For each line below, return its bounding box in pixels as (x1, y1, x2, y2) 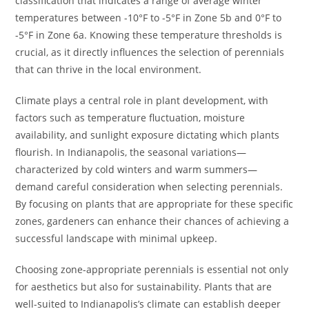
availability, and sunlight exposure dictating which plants (15, 128, 280, 142)
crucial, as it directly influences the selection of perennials (15, 46, 285, 59)
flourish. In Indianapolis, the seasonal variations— (15, 146, 247, 159)
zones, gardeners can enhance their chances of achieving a (15, 215, 290, 228)
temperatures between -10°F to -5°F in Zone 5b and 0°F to (15, 11, 282, 25)
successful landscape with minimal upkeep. (15, 232, 218, 246)
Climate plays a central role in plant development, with (15, 94, 269, 108)
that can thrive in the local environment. (15, 63, 202, 77)
